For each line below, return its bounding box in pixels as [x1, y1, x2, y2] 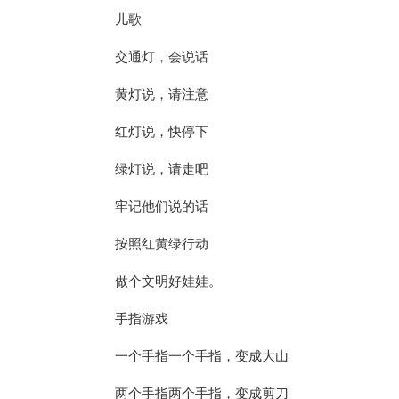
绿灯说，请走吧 [114, 162, 208, 176]
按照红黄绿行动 [114, 237, 208, 251]
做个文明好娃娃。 [114, 274, 222, 289]
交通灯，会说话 [114, 50, 208, 64]
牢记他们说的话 [114, 199, 208, 214]
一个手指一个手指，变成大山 [114, 349, 289, 363]
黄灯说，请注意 [114, 87, 208, 102]
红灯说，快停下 [114, 125, 208, 139]
